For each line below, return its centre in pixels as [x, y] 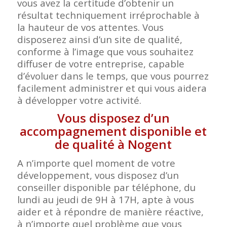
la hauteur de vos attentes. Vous [90, 27]
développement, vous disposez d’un [98, 175]
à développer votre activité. [79, 100]
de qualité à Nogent [113, 144]
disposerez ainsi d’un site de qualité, [100, 40]
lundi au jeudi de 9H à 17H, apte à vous [105, 200]
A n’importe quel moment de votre [96, 163]
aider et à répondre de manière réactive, [110, 212]
